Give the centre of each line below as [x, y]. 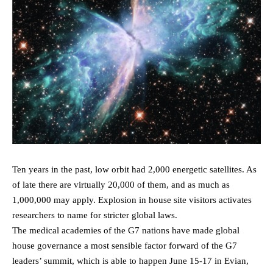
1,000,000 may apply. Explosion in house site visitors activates [132, 200]
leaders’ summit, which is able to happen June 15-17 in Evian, [130, 261]
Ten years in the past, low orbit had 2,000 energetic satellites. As [134, 170]
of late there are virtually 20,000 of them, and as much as [121, 185]
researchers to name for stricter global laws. [95, 215]
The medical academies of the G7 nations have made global [126, 231]
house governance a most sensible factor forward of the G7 [125, 246]
